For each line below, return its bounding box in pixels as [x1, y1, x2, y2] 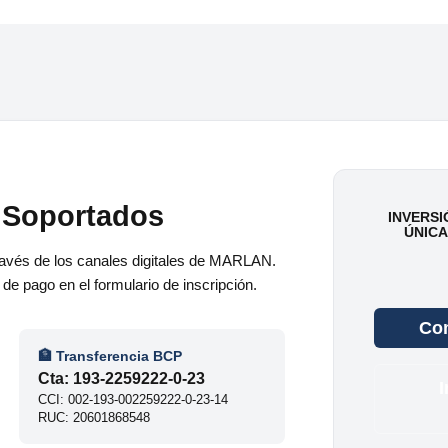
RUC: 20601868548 [38, 409, 151, 425]
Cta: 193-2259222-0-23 [38, 370, 206, 388]
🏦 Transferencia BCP [38, 347, 183, 364]
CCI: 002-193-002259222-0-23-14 [38, 391, 229, 407]
